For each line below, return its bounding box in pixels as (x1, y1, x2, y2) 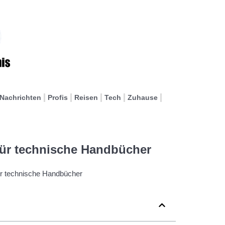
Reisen (74, 93, 98, 101)
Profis (48, 93, 68, 101)
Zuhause (128, 93, 158, 101)
